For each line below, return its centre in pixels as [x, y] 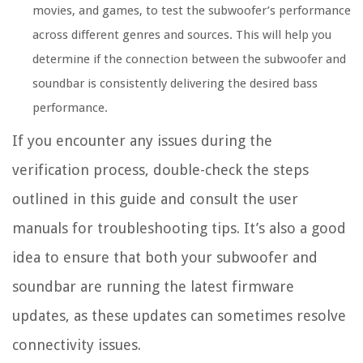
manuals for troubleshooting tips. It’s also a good [179, 228]
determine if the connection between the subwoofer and [189, 59]
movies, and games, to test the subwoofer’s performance [192, 10]
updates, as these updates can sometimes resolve [179, 315]
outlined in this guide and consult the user [155, 199]
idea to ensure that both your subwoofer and [165, 257]
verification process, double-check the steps [160, 169]
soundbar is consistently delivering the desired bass [175, 83]
